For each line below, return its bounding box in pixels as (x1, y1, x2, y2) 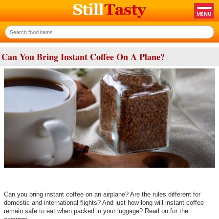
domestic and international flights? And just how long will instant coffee (4, 198, 204, 206)
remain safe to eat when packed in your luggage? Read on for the (4, 207, 188, 215)
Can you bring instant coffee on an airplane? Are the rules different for (4, 190, 200, 198)
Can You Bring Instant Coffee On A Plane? (1, 50, 165, 63)
